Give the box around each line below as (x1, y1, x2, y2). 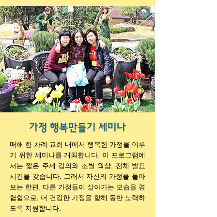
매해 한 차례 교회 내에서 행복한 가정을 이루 (10, 140, 145, 148)
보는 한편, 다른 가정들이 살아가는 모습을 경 (10, 183, 145, 191)
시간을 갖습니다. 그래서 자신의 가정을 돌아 (10, 172, 145, 180)
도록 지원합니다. (10, 204, 61, 212)
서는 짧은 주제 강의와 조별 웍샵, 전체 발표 (10, 162, 145, 170)
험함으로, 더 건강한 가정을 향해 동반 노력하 (10, 194, 145, 201)
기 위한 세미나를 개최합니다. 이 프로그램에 (10, 151, 145, 159)
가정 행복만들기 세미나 (29, 123, 126, 133)
